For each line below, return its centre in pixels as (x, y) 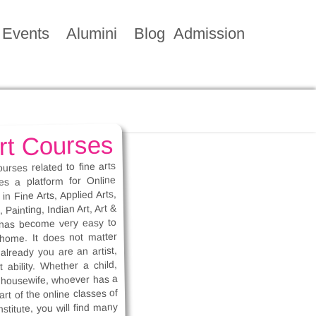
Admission (209, 34)
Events (26, 34)
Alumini (92, 34)
